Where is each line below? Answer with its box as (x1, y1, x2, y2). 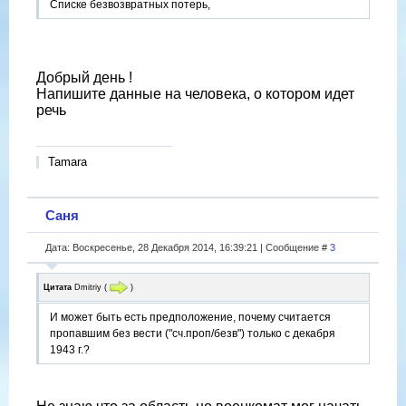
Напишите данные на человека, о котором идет (36, 86, 354, 102)
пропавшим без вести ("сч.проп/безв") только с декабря (50, 327, 335, 341)
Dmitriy (74, 282, 101, 292)
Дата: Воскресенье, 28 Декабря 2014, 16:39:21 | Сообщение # (45, 241, 330, 253)
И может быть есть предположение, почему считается (50, 311, 331, 324)
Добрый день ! (36, 70, 132, 86)
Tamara (48, 155, 87, 169)
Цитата (43, 282, 72, 292)
